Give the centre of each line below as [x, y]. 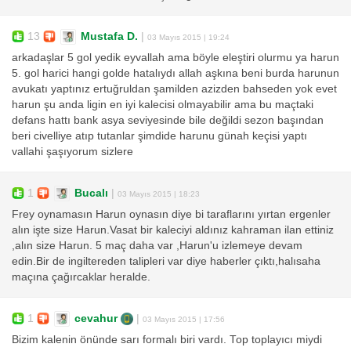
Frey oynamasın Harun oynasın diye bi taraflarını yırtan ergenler [171, 215]
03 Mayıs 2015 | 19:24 [188, 37]
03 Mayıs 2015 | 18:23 [159, 194]
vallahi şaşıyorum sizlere [72, 152]
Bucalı [91, 193]
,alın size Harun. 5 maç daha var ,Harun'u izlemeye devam [157, 246]
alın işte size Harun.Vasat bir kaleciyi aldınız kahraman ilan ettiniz [173, 230]
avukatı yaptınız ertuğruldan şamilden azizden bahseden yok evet [174, 89]
